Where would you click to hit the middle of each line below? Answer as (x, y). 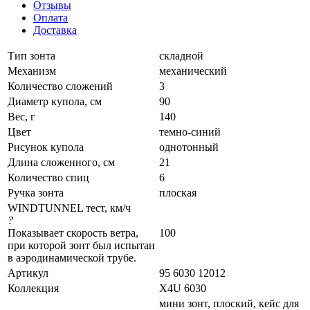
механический (193, 71)
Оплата (51, 17)
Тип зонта (31, 55)
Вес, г (21, 116)
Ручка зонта (36, 192)
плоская (178, 192)
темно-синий (190, 131)
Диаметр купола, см (55, 101)
